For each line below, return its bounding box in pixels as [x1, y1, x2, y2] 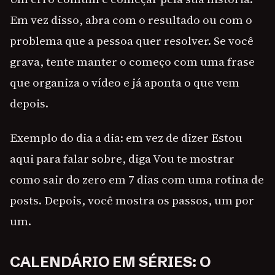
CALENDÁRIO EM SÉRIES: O [10, 253, 211, 271]
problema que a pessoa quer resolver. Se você [10, 33, 254, 49]
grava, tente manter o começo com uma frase [10, 53, 255, 70]
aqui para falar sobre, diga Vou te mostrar [10, 150, 234, 167]
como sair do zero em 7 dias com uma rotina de [10, 171, 264, 188]
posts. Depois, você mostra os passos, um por [10, 192, 254, 209]
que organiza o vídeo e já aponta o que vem [10, 74, 239, 91]
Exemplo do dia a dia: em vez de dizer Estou [10, 130, 242, 146]
